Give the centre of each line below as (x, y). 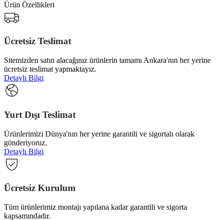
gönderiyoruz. (26, 142)
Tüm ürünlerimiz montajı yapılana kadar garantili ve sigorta (96, 207)
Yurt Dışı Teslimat (40, 114)
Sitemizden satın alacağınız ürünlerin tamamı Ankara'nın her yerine (107, 60)
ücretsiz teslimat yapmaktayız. (50, 69)
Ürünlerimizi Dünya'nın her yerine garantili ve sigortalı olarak (99, 134)
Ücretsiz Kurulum (40, 188)
